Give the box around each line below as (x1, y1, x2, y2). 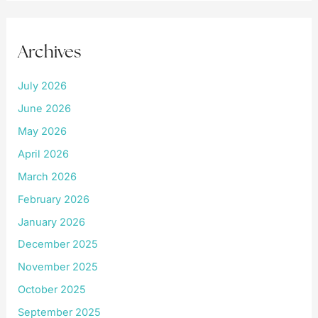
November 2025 (18, 261, 99, 274)
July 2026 (18, 79, 67, 92)
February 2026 (18, 192, 90, 206)
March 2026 (18, 170, 77, 183)
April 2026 (18, 147, 70, 160)
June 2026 (18, 102, 72, 115)
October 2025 (18, 283, 87, 297)
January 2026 (18, 215, 86, 229)
